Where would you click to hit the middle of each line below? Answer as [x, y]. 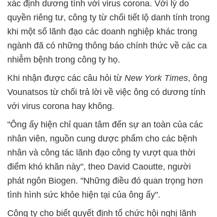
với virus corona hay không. [61, 106]
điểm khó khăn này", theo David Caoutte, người [99, 167]
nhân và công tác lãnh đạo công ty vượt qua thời [101, 153]
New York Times [156, 78]
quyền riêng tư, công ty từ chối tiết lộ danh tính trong [108, 17]
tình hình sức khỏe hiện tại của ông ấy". [84, 195]
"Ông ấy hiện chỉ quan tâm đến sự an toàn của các [105, 124]
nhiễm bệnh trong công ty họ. [64, 60]
